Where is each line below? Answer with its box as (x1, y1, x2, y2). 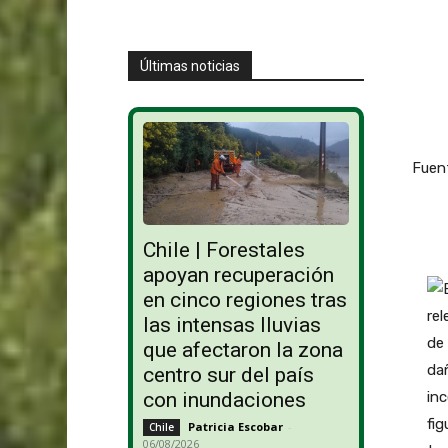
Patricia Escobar (187, 419, 283, 435)
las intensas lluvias (142, 313, 321, 338)
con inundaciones (142, 388, 306, 413)
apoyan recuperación (142, 263, 334, 288)
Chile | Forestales (142, 238, 305, 263)
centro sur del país (142, 363, 314, 388)
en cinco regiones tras (142, 288, 347, 313)
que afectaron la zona (142, 338, 343, 363)
